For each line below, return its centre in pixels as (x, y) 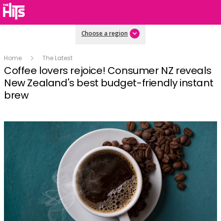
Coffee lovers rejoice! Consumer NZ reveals (108, 70)
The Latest (57, 58)
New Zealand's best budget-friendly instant (109, 83)
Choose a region (105, 33)
